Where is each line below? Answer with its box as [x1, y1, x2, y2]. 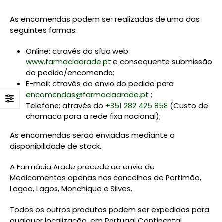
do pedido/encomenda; [26, 67, 114, 78]
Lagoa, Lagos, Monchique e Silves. [10, 183, 132, 194]
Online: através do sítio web [26, 46, 128, 56]
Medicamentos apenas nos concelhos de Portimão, [10, 172, 201, 183]
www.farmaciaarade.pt [26, 56, 111, 67]
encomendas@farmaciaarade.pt [26, 89, 149, 100]
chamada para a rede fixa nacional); [26, 111, 161, 121]
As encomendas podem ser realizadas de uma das [10, 14, 200, 24]
